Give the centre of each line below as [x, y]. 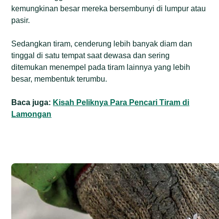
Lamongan [32, 114]
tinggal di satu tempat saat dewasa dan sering [91, 55]
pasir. [21, 20]
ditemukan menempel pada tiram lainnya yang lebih [101, 67]
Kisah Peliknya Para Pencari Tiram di [121, 102]
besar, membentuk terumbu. [59, 79]
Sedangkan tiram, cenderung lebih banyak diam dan [102, 44]
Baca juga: [32, 102]
